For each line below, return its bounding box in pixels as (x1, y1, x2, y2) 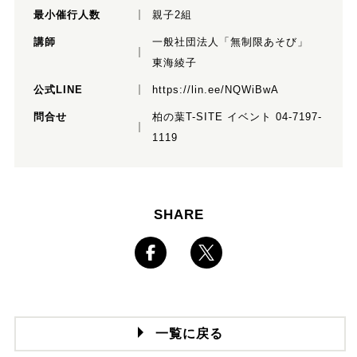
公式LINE (33, 83, 83, 96)
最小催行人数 (33, 8, 100, 21)
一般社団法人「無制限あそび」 (151, 35, 308, 48)
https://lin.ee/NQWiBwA (151, 83, 279, 96)
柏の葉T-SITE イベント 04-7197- (151, 110, 322, 123)
